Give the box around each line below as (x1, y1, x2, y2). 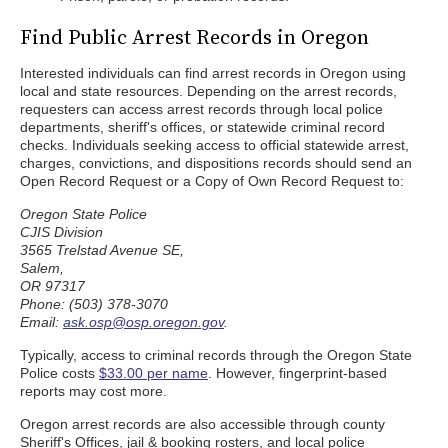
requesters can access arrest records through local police (20, 101, 383, 117)
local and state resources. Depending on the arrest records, (20, 83, 397, 99)
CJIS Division (20, 224, 103, 240)
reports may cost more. (20, 383, 167, 399)
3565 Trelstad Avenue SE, (20, 242, 184, 258)
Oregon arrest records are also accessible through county (20, 416, 385, 432)
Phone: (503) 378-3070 (20, 296, 168, 312)
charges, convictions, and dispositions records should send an (20, 155, 412, 171)
